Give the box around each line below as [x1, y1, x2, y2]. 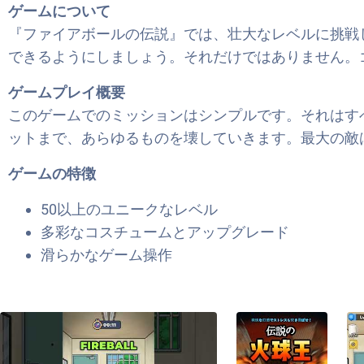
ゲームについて [8, 2, 110, 19]
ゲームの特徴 [8, 165, 96, 182]
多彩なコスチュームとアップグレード [41, 223, 289, 240]
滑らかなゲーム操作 [41, 246, 172, 263]
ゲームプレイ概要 [8, 84, 125, 101]
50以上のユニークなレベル [41, 201, 218, 218]
